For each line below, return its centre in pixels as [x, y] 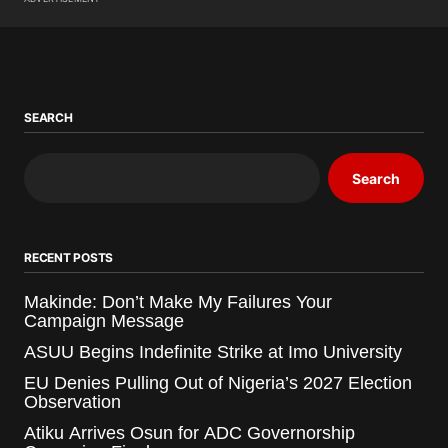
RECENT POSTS [69, 258]
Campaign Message [106, 321]
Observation [72, 402]
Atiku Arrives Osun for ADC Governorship [189, 433]
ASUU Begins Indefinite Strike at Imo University [213, 352]
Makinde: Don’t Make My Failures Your [178, 302]
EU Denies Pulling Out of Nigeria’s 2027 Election [218, 383]
